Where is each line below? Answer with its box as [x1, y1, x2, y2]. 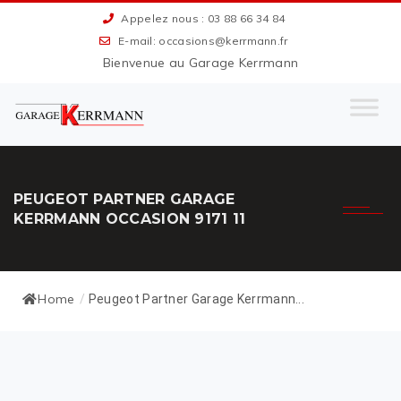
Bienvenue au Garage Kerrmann [102, 55, 299, 71]
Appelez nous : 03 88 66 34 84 [118, 12, 286, 25]
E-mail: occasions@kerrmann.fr [115, 34, 288, 47]
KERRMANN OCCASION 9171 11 [13, 210, 246, 228]
